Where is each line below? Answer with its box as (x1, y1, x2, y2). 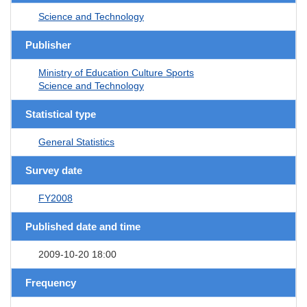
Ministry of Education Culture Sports (38, 66, 194, 78)
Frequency (25, 276, 76, 288)
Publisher (25, 38, 71, 51)
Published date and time (25, 220, 140, 232)
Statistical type (25, 108, 96, 120)
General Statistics (38, 136, 114, 147)
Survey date (25, 164, 82, 176)
